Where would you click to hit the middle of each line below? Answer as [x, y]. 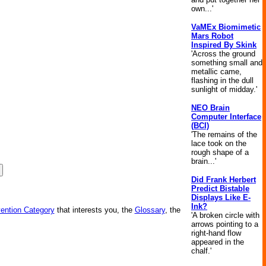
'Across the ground [223, 54]
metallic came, [216, 72]
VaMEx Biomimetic [226, 27]
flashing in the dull [222, 80]
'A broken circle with [225, 215]
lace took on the [219, 143]
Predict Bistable [220, 189]
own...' [202, 9]
